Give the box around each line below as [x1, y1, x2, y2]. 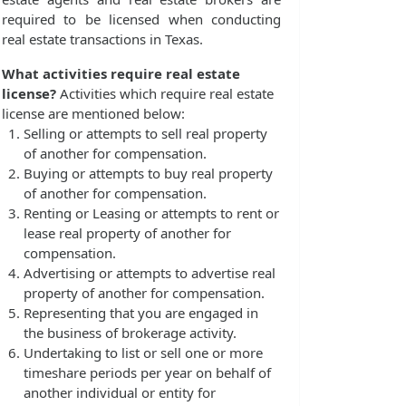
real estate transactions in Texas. [2, 30, 203, 49]
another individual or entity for [24, 383, 216, 402]
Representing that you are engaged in [24, 304, 258, 323]
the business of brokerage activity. [24, 324, 237, 343]
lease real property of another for [24, 224, 231, 243]
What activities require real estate [2, 64, 240, 83]
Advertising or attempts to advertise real [24, 264, 275, 283]
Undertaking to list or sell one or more [24, 343, 263, 362]
